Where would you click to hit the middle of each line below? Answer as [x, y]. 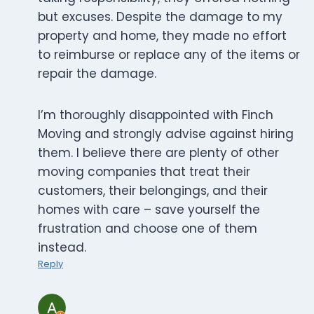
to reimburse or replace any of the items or [169, 55]
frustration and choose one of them [148, 229]
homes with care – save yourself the [149, 210]
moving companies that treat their [144, 172]
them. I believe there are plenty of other [158, 153]
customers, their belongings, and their [153, 191]
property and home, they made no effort [162, 36]
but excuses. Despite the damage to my [160, 17]
